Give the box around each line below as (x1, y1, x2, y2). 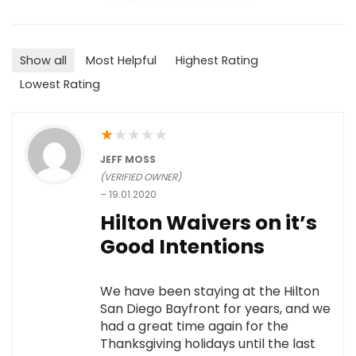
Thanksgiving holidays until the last (100, 334, 315, 353)
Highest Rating (176, 52, 258, 68)
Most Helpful (86, 52, 157, 68)
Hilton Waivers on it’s (100, 208, 317, 237)
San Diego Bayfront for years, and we (100, 299, 331, 318)
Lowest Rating (20, 75, 100, 92)
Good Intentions (100, 232, 265, 261)
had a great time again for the (100, 316, 288, 335)
